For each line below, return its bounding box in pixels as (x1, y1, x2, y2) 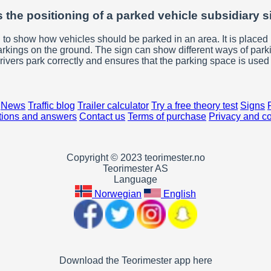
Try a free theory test (151, 100, 238, 111)
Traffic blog (28, 100, 75, 111)
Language (114, 174, 157, 185)
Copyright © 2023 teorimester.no (66, 152, 205, 163)
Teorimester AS (103, 163, 168, 174)
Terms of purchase (128, 111, 206, 122)
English (163, 189, 196, 200)
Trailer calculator (77, 100, 149, 111)
